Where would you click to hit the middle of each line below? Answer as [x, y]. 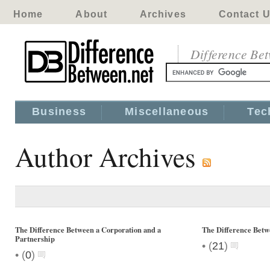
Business [59, 111]
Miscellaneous [167, 111]
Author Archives [109, 157]
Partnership [35, 239]
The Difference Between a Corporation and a [88, 230]
